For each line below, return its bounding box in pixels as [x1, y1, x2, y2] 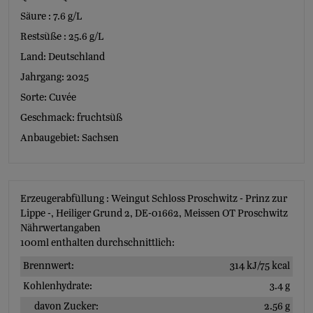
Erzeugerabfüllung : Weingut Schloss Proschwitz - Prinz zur [20, 194, 287, 205]
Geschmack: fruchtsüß [20, 112, 122, 124]
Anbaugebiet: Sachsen [20, 133, 119, 145]
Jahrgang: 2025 [20, 72, 89, 84]
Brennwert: [23, 261, 74, 272]
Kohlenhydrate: [23, 281, 92, 293]
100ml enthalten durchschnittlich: [20, 238, 175, 249]
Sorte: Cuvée [20, 92, 76, 104]
